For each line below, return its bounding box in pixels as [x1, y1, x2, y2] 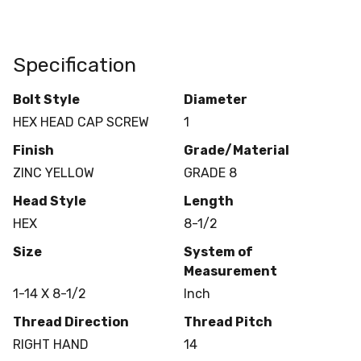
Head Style [13, 193, 86, 209]
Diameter [183, 91, 247, 107]
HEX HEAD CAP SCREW [13, 114, 149, 130]
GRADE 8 [183, 164, 237, 180]
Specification [13, 52, 136, 77]
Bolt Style [13, 91, 80, 107]
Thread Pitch [183, 313, 272, 330]
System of [183, 243, 253, 259]
